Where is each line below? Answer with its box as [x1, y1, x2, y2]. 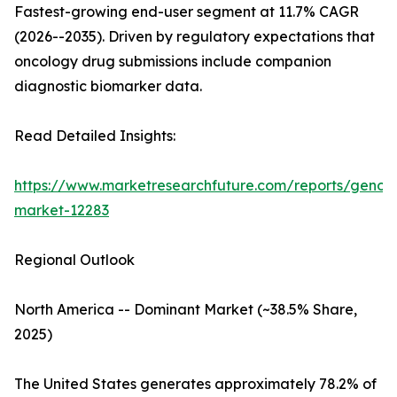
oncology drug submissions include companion [14, 52, 331, 71]
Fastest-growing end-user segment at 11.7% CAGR [14, 3, 359, 21]
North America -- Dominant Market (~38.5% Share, [14, 300, 357, 319]
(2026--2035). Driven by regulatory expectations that [14, 27, 375, 46]
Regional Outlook [14, 251, 135, 269]
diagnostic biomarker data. [14, 77, 202, 96]
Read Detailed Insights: [14, 127, 175, 145]
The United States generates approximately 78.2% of [14, 375, 377, 393]
